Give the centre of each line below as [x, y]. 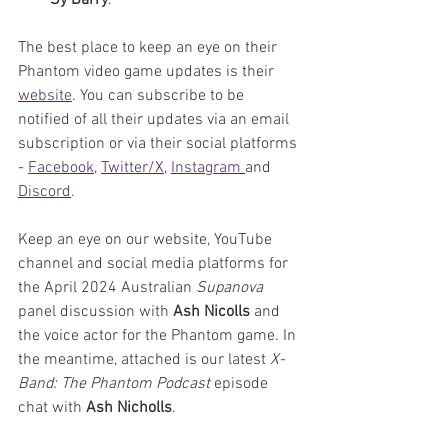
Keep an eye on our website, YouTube [147, 240]
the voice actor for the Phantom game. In [159, 336]
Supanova [231, 288]
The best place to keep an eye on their [149, 48]
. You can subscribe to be [160, 96]
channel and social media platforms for [155, 264]
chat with [52, 408]
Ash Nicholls [129, 408]
